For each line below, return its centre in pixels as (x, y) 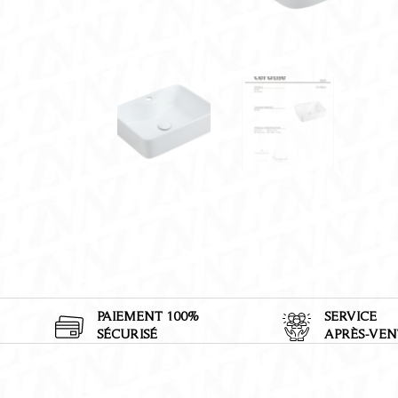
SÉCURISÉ (127, 333)
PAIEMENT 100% (148, 315)
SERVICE (350, 315)
